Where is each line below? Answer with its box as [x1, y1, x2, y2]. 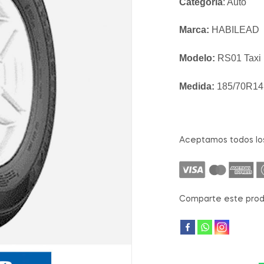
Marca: [179, 25, 209, 35]
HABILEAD [209, 25, 259, 35]
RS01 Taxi [215, 53, 261, 64]
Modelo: [179, 53, 215, 64]
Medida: [179, 81, 214, 91]
